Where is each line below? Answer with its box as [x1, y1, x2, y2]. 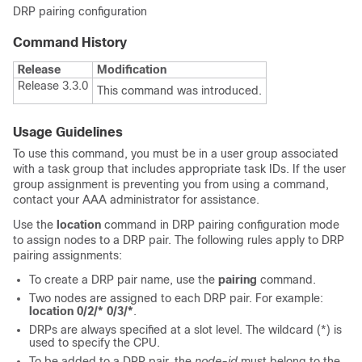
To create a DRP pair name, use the [29, 273, 218, 286]
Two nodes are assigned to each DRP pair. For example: [29, 292, 323, 305]
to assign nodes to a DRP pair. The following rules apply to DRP [13, 234, 344, 246]
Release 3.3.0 [18, 79, 88, 92]
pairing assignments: [13, 249, 122, 262]
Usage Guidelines [13, 125, 123, 139]
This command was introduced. [97, 84, 262, 97]
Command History [13, 36, 127, 49]
